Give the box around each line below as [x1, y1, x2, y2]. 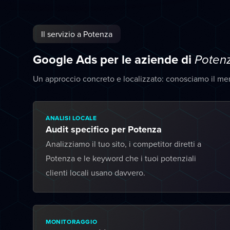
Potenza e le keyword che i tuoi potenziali [46, 152, 196, 164]
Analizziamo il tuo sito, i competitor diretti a [46, 138, 201, 149]
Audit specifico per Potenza [46, 123, 162, 136]
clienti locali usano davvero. [46, 167, 145, 178]
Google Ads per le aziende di [33, 50, 195, 68]
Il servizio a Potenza [41, 28, 112, 40]
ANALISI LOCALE [46, 113, 97, 122]
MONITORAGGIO [46, 217, 98, 226]
